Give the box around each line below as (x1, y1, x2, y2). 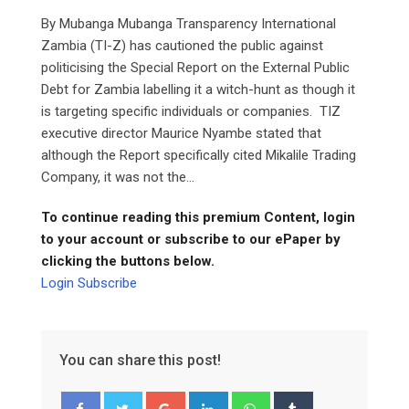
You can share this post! (59, 351, 221, 369)
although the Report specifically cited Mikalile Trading (41, 146, 356, 163)
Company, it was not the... (41, 168, 194, 185)
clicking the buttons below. (41, 252, 215, 269)
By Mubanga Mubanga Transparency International (41, 15, 336, 32)
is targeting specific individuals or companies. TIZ (41, 102, 341, 120)
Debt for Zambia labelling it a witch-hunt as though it (41, 80, 355, 98)
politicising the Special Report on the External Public (41, 58, 350, 76)
